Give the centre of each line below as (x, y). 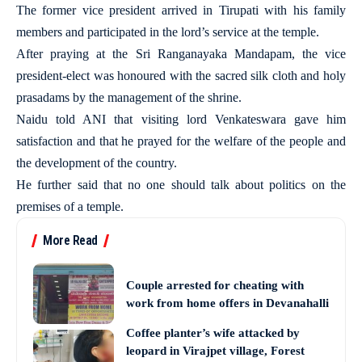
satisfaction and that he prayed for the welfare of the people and (181, 141)
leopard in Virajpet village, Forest (215, 351)
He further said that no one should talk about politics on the (181, 185)
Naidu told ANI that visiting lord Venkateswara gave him (181, 119)
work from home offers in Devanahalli (227, 303)
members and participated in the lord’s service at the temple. (168, 32)
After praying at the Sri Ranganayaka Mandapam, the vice (181, 54)
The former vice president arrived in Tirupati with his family (181, 10)
